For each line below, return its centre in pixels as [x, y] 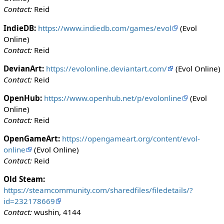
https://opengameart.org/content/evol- [131, 139]
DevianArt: [23, 68]
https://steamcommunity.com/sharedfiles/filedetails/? [98, 190]
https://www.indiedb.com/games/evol [104, 28]
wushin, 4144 [57, 212]
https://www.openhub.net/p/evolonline [112, 98]
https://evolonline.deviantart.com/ [106, 68]
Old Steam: [24, 179]
